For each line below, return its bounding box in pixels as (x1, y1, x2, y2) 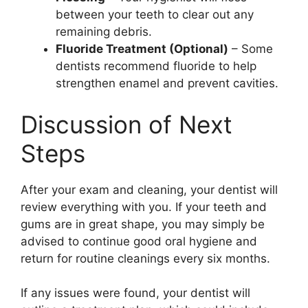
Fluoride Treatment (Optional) (56, 42, 228, 56)
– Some (228, 42, 273, 56)
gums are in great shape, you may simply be (21, 217, 265, 231)
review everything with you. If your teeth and (21, 199, 267, 214)
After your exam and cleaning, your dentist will (21, 182, 278, 197)
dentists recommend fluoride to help (56, 59, 256, 74)
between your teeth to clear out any (56, 8, 254, 22)
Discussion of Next (21, 109, 232, 139)
